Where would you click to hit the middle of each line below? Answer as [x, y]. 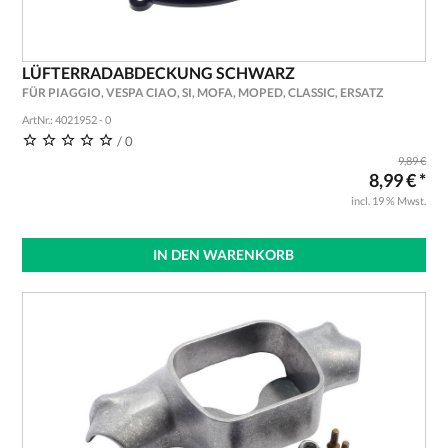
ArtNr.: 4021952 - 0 [66, 119]
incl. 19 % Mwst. [389, 200]
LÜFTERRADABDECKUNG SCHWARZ [158, 72]
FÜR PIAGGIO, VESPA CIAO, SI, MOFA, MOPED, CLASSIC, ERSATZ [202, 92]
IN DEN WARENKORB [224, 254]
